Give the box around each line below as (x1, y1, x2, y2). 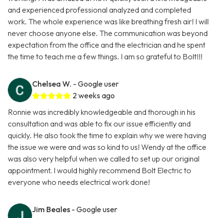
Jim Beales (32, 204, 70, 215)
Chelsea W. (32, 79, 72, 89)
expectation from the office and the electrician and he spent (8, 40, 205, 50)
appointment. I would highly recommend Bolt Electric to (8, 165, 191, 176)
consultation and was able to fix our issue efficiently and (8, 119, 191, 129)
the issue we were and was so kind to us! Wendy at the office (8, 142, 206, 152)
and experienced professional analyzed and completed (8, 5, 191, 15)
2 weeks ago (73, 91, 115, 101)
